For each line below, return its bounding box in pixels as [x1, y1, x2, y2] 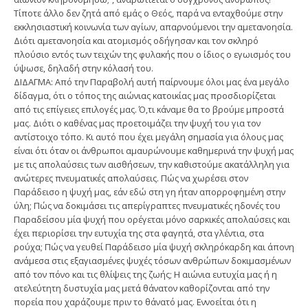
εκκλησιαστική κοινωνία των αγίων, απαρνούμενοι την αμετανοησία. [14, 20, 293, 33]
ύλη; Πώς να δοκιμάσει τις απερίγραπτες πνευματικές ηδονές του [14, 199, 280, 212]
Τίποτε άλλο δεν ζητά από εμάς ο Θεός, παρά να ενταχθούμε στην [14, 6, 283, 19]
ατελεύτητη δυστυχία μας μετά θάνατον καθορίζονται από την [14, 281, 269, 294]
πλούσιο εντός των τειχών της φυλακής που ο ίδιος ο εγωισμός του [14, 47, 291, 60]
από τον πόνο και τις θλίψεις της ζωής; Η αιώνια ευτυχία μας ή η [14, 267, 277, 280]
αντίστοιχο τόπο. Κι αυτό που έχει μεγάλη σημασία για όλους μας [14, 130, 283, 143]
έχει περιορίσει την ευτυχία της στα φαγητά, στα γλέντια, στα [14, 226, 264, 239]
